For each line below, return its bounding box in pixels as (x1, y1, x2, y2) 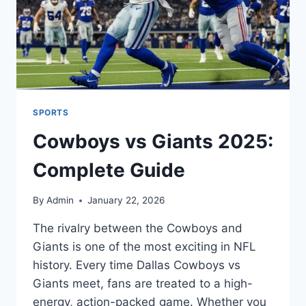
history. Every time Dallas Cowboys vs (33, 258, 240, 273)
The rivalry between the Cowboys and (33, 221, 242, 236)
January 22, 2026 (87, 195, 165, 206)
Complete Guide (33, 158, 185, 182)
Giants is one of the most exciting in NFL (33, 240, 256, 254)
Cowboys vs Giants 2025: (33, 129, 273, 153)
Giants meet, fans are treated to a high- (33, 277, 253, 291)
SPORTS (33, 107, 69, 117)
